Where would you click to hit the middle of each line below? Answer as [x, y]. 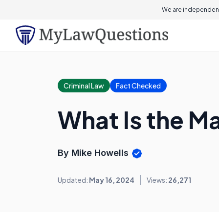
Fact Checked [138, 86]
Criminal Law [84, 86]
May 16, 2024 [112, 180]
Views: [157, 180]
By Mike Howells [94, 153]
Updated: [73, 180]
